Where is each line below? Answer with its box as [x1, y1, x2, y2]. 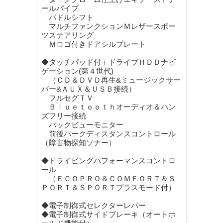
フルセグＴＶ [41, 94, 94, 103]
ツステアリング [41, 31, 94, 40]
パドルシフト [41, 13, 94, 22]
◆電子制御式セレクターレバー [41, 201, 146, 210]
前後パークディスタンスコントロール [41, 129, 176, 138]
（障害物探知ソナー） [41, 138, 116, 147]
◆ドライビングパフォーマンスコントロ [41, 156, 176, 165]
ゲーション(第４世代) [41, 67, 113, 76]
